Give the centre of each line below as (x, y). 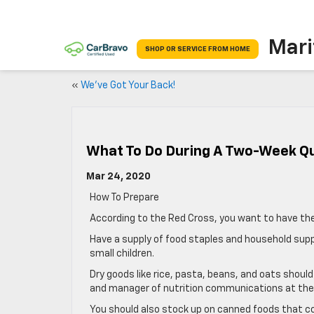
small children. (122, 254)
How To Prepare (124, 198)
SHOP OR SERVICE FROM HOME (198, 49)
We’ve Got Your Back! (129, 86)
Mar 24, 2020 (118, 177)
